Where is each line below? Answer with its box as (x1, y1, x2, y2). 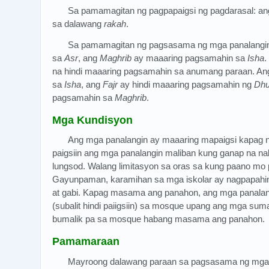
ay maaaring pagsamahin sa (131, 52, 247, 63)
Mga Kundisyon (52, 113, 133, 126)
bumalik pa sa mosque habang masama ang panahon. (52, 214, 265, 225)
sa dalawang (52, 18, 104, 29)
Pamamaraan (52, 235, 119, 248)
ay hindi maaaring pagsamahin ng (118, 79, 254, 89)
